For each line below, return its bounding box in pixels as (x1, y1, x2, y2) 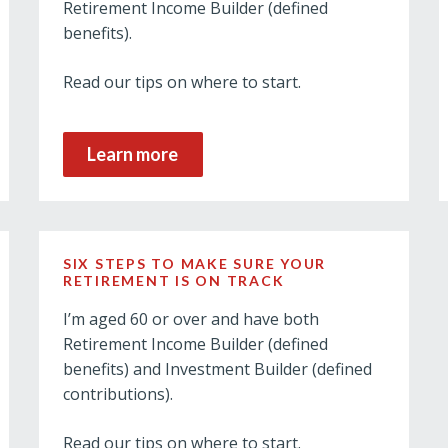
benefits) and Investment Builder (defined (62, 358, 372, 380)
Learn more (87, 143, 179, 165)
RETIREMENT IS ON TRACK (62, 272, 285, 289)
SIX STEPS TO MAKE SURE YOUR (62, 255, 327, 272)
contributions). (62, 383, 173, 405)
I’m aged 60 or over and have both (62, 308, 319, 330)
